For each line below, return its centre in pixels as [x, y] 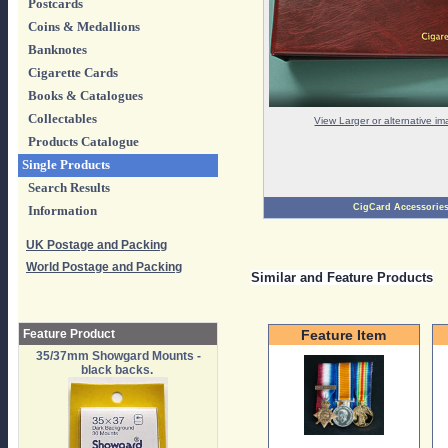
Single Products [66, 165]
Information [62, 211]
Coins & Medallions [84, 27]
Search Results [69, 188]
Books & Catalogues [85, 96]
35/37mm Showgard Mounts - [119, 356]
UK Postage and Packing [96, 245]
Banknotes [57, 50]
